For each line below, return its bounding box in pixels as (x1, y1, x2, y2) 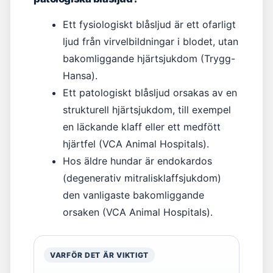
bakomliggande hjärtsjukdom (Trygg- (63, 52, 235, 65)
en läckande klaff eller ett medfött (63, 121, 221, 133)
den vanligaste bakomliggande (63, 189, 204, 201)
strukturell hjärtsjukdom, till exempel (63, 104, 231, 116)
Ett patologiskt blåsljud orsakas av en (63, 87, 237, 99)
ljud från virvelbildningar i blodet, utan (63, 35, 238, 48)
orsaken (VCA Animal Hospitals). (63, 206, 213, 218)
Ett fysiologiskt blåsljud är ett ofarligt (63, 18, 236, 30)
